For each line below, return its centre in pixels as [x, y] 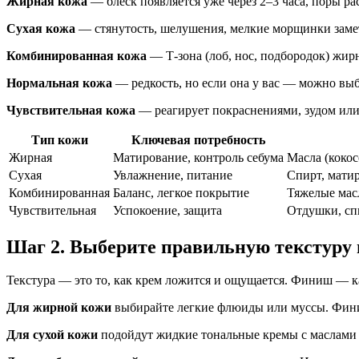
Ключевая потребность [198, 139]
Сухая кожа [41, 28]
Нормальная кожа [59, 83]
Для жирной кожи [59, 308]
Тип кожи [59, 139]
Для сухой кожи [52, 335]
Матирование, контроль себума [198, 157]
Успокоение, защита [167, 210]
